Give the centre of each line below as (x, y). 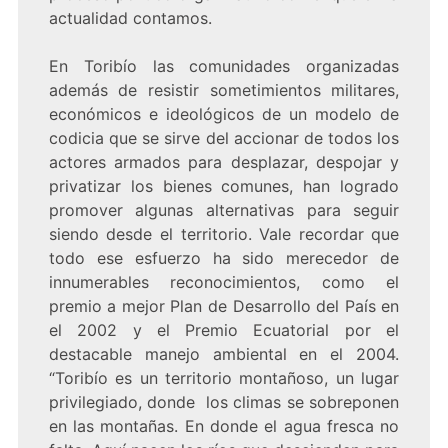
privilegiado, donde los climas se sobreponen (224, 402)
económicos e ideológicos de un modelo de (224, 114)
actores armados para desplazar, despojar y (224, 162)
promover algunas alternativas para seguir (224, 210)
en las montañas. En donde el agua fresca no (224, 426)
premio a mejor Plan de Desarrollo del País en (224, 306)
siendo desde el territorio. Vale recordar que (224, 234)
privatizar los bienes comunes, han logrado (224, 186)
